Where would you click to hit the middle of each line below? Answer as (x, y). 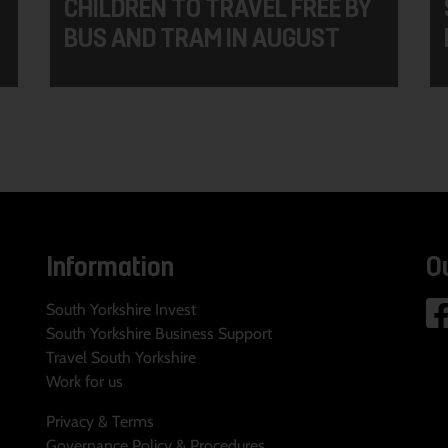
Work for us (84, 382)
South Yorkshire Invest (121, 310)
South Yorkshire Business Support (159, 334)
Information (110, 265)
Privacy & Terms (100, 422)
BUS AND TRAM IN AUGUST (201, 36)
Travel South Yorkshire (121, 358)
